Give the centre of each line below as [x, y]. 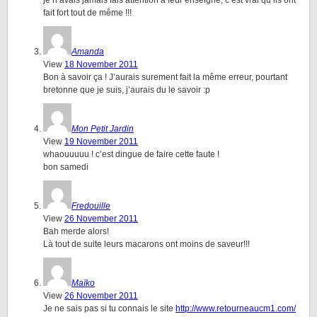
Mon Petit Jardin [103, 129]
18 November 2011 [101, 64]
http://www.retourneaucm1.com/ [236, 309]
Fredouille [91, 206]
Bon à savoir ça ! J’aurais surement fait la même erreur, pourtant [165, 77]
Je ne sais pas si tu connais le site [109, 309]
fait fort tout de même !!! [87, 13]
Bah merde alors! [76, 231]
